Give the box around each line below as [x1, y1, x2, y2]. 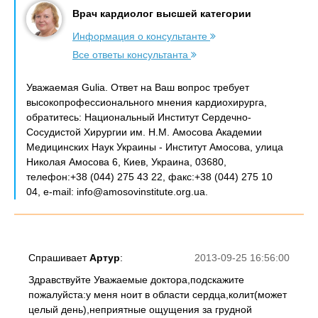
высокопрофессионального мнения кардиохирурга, [26, 97, 267, 108]
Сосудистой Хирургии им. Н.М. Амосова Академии [26, 126, 262, 138]
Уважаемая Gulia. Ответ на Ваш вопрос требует [26, 82, 249, 93]
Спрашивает [28, 252, 89, 263]
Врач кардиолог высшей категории [72, 8, 251, 19]
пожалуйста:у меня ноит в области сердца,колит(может [28, 289, 287, 300]
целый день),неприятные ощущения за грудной [28, 304, 252, 315]
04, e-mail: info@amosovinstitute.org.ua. [26, 186, 208, 197]
